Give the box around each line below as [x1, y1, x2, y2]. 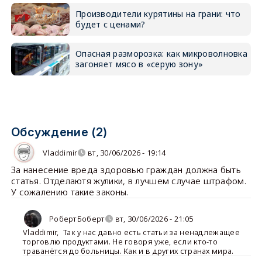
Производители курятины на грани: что [75, 8, 241, 20]
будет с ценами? [75, 19, 146, 30]
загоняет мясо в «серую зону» [75, 58, 204, 70]
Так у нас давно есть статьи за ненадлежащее [63, 227, 240, 238]
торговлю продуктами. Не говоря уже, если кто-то [22, 236, 218, 247]
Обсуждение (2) [11, 125, 108, 140]
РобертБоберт [49, 213, 105, 224]
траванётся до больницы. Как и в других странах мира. [22, 246, 234, 257]
